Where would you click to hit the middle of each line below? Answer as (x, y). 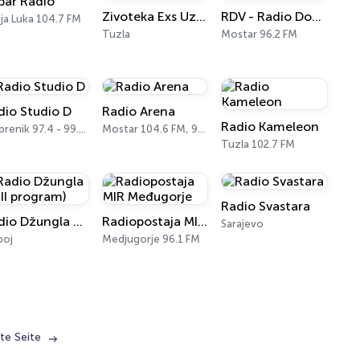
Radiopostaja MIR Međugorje (202, 221)
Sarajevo (243, 224)
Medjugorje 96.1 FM (151, 239)
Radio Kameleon (270, 127)
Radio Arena (138, 111)
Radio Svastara (266, 206)
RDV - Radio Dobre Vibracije (317, 16)
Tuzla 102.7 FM (258, 144)
